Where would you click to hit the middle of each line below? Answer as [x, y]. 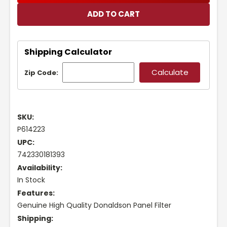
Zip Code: [41, 73]
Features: [36, 193]
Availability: [40, 168]
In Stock [31, 180]
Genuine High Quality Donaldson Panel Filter [94, 205]
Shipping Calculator [68, 52]
